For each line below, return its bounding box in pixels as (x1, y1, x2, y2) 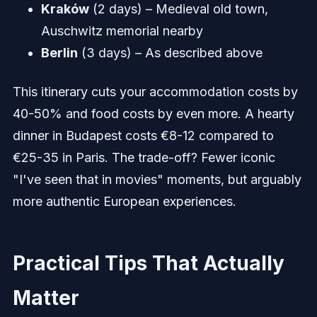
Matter (12, 286, 79, 311)
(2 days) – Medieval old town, (88, 1, 268, 17)
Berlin (40, 45, 78, 61)
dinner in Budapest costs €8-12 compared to (12, 128, 274, 144)
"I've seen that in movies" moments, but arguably (12, 172, 301, 188)
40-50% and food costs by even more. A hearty (12, 106, 294, 122)
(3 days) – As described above (77, 45, 263, 61)
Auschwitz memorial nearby (40, 23, 203, 39)
